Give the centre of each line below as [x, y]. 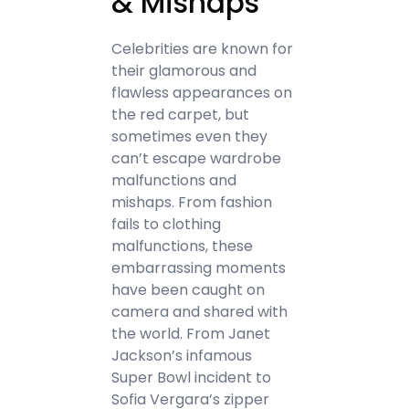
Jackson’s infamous [182, 356]
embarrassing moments [199, 268]
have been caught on [189, 290]
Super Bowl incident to [192, 378]
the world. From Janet [191, 334]
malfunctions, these [183, 246]
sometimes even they [190, 136]
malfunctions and [174, 180]
